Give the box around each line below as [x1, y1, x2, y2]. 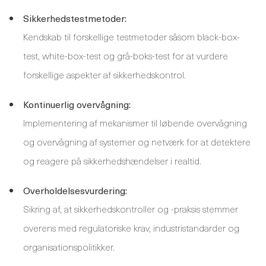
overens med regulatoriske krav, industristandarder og [23, 220, 239, 235]
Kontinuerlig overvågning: [23, 97, 131, 111]
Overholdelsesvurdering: [23, 183, 127, 197]
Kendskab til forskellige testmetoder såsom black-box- [23, 29, 240, 43]
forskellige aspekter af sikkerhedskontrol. [23, 67, 186, 81]
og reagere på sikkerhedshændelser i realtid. [23, 153, 201, 167]
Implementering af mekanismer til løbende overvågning [23, 115, 247, 129]
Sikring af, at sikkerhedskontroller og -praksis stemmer [23, 201, 238, 216]
